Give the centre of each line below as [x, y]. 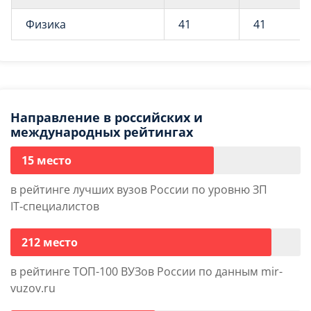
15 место [47, 161]
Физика [46, 25]
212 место [50, 243]
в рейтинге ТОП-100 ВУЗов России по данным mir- [146, 272]
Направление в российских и [107, 118]
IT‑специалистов [55, 207]
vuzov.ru [33, 288]
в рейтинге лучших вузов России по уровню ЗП [139, 190]
